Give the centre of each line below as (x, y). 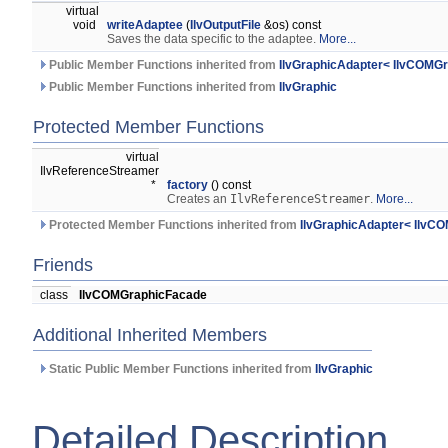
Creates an (198, 199)
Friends (63, 265)
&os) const (291, 25)
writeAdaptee (145, 25)
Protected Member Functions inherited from (173, 225)
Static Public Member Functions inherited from (180, 369)
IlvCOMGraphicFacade (143, 295)
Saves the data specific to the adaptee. (213, 39)
